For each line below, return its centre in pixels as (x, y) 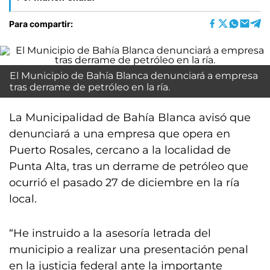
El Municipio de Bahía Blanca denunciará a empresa (134, 76)
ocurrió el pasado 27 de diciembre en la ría (124, 183)
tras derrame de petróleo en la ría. (90, 87)
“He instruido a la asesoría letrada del (110, 233)
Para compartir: (41, 24)
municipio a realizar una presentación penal (129, 250)
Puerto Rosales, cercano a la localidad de (120, 150)
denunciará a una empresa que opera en (120, 134)
